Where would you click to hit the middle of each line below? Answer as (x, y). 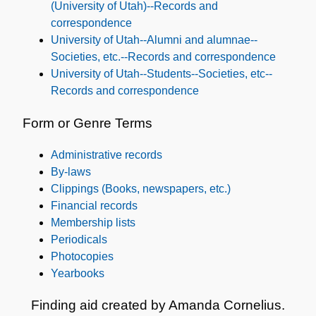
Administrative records (107, 154)
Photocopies (82, 256)
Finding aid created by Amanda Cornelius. (158, 305)
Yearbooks (78, 273)
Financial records (94, 205)
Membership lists (93, 222)
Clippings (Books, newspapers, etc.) (141, 188)
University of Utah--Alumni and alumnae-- (154, 40)
